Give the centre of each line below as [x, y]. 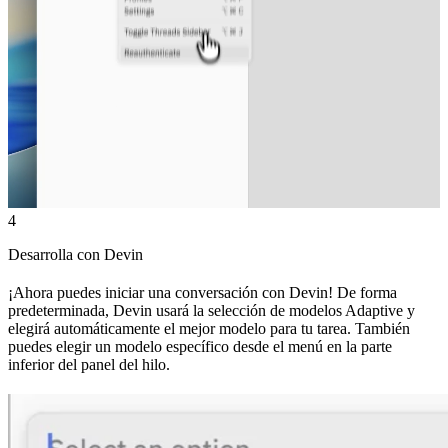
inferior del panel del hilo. [89, 365]
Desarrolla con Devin [75, 255]
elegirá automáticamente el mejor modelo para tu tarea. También [209, 329]
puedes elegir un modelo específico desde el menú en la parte [200, 347]
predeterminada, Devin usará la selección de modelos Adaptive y [211, 311]
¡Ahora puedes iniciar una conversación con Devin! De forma [202, 293]
